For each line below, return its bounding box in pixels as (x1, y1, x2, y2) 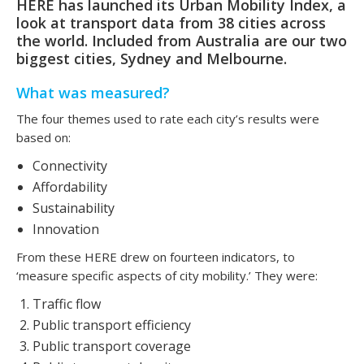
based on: (16, 128, 71, 145)
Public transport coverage (32, 336, 191, 355)
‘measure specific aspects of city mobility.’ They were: (16, 266, 318, 284)
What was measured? (16, 82, 170, 102)
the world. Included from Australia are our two (16, 30, 347, 50)
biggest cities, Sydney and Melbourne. (16, 48, 287, 68)
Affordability (32, 177, 107, 196)
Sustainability (32, 198, 115, 217)
